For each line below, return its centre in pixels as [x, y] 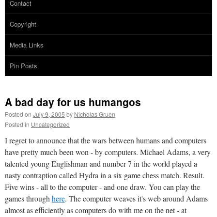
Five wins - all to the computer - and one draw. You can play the [102, 186]
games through [28, 198]
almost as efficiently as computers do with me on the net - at [96, 210]
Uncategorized [50, 124]
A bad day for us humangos [73, 101]
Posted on [18, 114]
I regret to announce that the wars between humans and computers [106, 140]
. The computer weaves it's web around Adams [136, 198]
